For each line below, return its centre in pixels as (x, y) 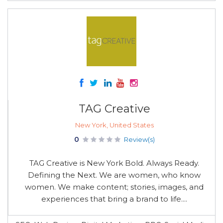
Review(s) (139, 139)
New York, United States (114, 125)
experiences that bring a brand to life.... (114, 199)
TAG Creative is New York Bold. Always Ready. (114, 163)
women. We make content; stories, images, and (114, 187)
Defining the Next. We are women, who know (114, 175)
